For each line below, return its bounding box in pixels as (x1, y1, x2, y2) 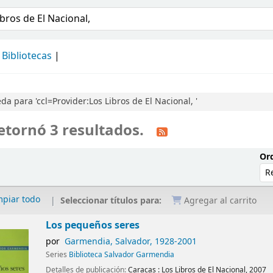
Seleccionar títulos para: (60, 194, 165, 207)
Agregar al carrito (182, 194, 257, 208)
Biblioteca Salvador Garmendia (69, 249, 175, 261)
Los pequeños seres (46, 218, 140, 233)
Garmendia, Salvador (64, 235, 150, 249)
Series (46, 249, 69, 261)
